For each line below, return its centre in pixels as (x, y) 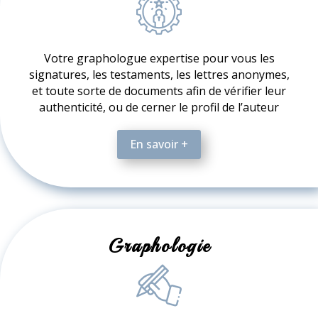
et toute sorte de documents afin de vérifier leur (159, 91)
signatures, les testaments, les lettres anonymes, (159, 75)
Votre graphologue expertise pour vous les (159, 59)
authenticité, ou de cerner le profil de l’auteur (159, 108)
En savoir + (159, 144)
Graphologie (159, 246)
